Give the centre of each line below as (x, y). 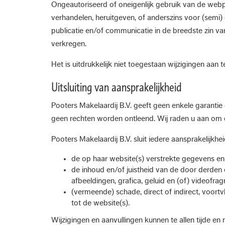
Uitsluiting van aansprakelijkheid (117, 87)
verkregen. (69, 44)
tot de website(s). (100, 203)
